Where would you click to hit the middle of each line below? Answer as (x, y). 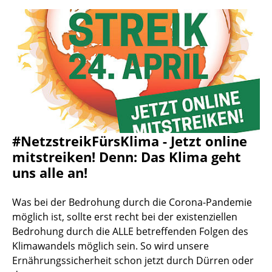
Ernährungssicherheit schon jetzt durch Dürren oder (133, 261)
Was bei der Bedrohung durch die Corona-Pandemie (132, 202)
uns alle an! (50, 173)
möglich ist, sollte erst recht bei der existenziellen (125, 217)
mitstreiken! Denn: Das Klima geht (127, 157)
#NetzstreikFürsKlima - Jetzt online (130, 141)
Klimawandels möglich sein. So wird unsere (110, 246)
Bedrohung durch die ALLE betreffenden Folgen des (130, 232)
